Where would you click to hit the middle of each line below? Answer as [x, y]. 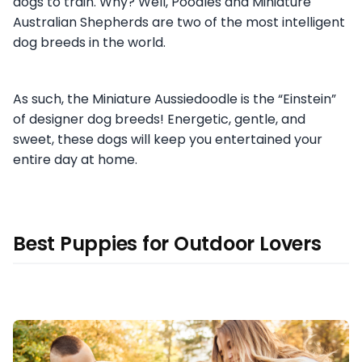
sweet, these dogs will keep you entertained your [168, 140]
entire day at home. [75, 160]
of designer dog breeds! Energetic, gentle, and [159, 120]
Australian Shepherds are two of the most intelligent [179, 23]
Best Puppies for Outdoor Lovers [167, 244]
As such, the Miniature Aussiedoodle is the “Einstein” [175, 99]
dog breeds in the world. [91, 43]
